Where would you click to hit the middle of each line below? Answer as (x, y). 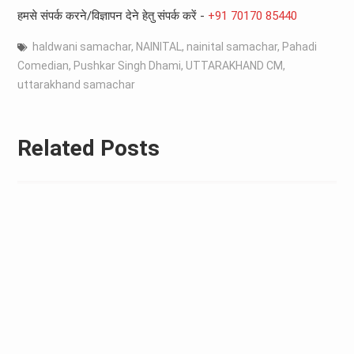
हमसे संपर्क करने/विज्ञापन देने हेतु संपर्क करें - (112, 16)
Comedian (43, 66)
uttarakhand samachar (76, 85)
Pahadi (299, 47)
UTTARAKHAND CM (234, 66)
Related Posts (88, 148)
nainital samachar (232, 47)
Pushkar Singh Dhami (127, 66)
